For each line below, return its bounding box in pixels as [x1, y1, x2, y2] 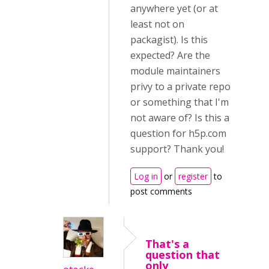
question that [145, 247, 220, 262]
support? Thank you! [130, 142, 224, 156]
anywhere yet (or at [130, 2, 218, 15]
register [178, 171, 208, 182]
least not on [130, 17, 184, 31]
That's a [145, 237, 189, 251]
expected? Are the [130, 49, 210, 62]
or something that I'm [130, 95, 229, 109]
